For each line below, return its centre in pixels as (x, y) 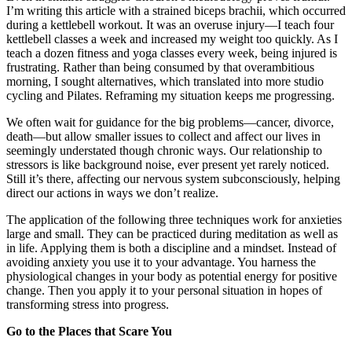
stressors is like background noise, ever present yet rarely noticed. (168, 164)
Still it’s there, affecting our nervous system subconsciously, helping (173, 178)
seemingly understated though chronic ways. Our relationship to (164, 150)
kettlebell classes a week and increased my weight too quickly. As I (172, 38)
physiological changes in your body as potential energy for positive (172, 276)
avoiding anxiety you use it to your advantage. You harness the (161, 262)
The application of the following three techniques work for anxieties (174, 219)
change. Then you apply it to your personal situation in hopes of (164, 290)
